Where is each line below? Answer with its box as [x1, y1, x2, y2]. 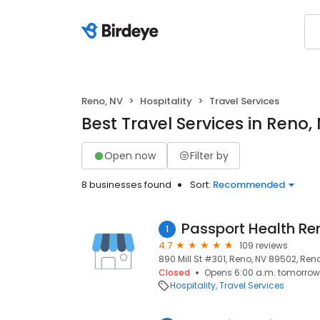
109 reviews [239, 239, 288, 251]
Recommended [213, 178, 285, 191]
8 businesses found [81, 178, 171, 191]
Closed [159, 266, 190, 279]
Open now [104, 148, 156, 163]
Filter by [190, 148, 229, 163]
